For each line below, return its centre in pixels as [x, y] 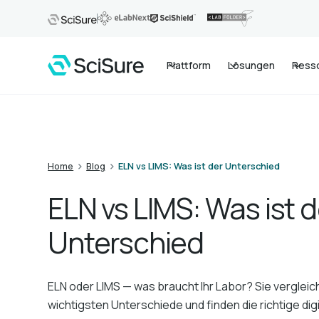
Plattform [189, 65]
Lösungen [252, 65]
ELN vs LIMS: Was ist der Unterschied [199, 166]
